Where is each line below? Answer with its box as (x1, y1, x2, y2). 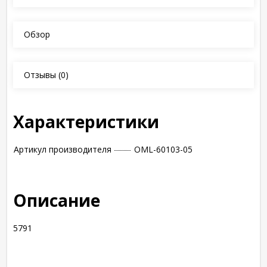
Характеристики (13, 110, 159, 133)
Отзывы (24, 69, 56, 80)
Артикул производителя (14, 144, 111, 155)
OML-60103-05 (134, 144, 193, 155)
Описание (13, 189, 100, 212)
